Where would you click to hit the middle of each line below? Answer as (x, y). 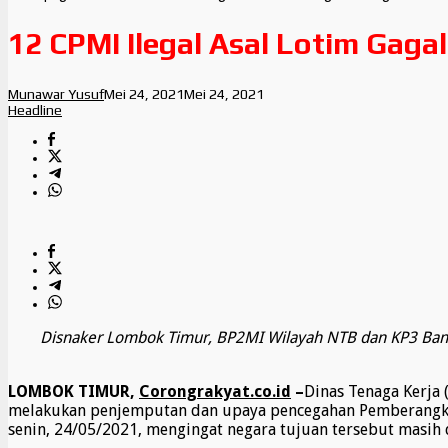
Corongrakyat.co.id (215, 392)
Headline (35, 110)
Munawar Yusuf (56, 94)
